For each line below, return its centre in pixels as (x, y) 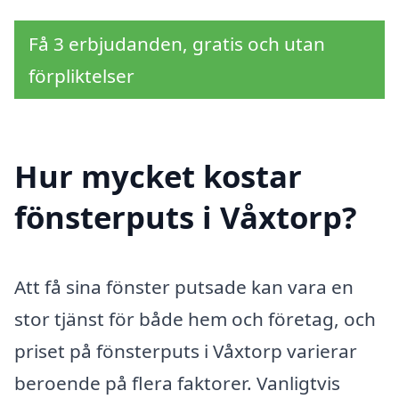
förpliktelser (81, 75)
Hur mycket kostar (158, 176)
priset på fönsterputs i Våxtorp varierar (186, 351)
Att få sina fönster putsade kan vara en (184, 287)
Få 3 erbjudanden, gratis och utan (177, 43)
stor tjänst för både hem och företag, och (195, 319)
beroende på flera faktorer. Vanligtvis (177, 383)
